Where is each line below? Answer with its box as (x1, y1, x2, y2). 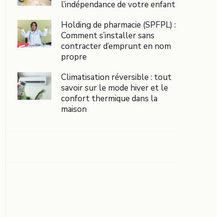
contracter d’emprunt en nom (61, 40, 171, 52)
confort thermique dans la (61, 93, 157, 104)
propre (61, 51, 87, 62)
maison (61, 103, 87, 115)
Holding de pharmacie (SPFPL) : (61, 19, 176, 31)
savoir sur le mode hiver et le (61, 82, 168, 93)
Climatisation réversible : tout (61, 71, 171, 83)
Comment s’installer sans (61, 30, 155, 41)
